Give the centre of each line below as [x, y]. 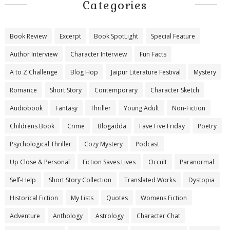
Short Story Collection [80, 180]
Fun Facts [153, 54]
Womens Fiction [164, 198]
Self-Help [23, 180]
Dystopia [201, 180]
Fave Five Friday [162, 126]
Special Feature [173, 36]
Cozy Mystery [103, 144]
